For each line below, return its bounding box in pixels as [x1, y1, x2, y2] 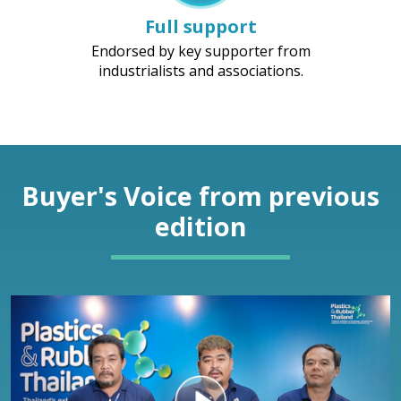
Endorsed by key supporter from [90, 40, 311, 61]
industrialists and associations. [98, 60, 303, 81]
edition [154, 208, 247, 243]
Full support [144, 13, 257, 38]
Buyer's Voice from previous [21, 177, 380, 213]
